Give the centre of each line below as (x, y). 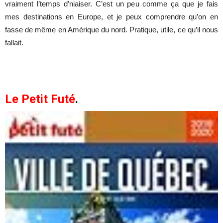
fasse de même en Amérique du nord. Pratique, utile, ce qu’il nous (111, 29)
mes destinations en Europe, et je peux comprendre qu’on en (111, 16)
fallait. (14, 42)
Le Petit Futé (40, 99)
